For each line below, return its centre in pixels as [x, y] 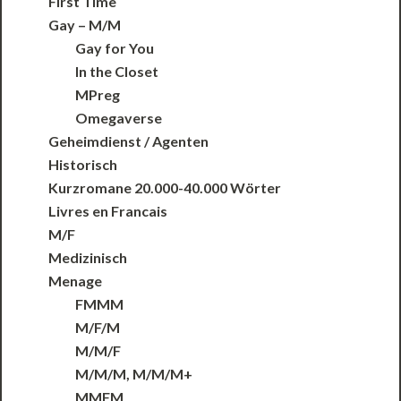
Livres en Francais [108, 211]
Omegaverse [119, 118]
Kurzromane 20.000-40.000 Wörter [165, 188]
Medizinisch [88, 258]
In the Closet [117, 72]
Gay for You [115, 48]
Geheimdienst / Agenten [129, 141]
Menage [76, 281]
